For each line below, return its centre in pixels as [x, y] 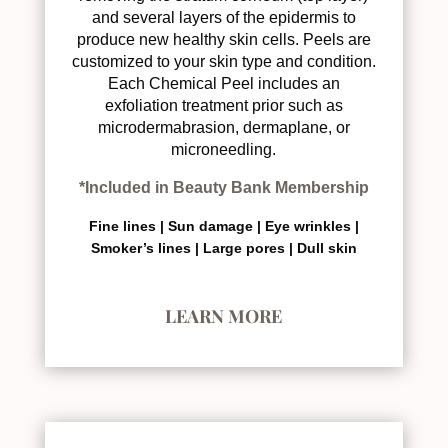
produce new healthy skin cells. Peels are [223, 39]
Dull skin [326, 247]
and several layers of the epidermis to [223, 17]
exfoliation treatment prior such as [223, 105]
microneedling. [224, 149]
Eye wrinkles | [311, 225]
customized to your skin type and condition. [223, 61]
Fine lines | [128, 225]
